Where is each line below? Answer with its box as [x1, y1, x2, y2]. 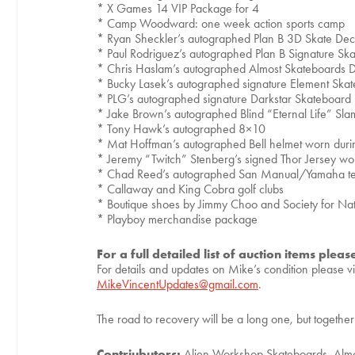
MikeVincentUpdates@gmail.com [97, 277, 258, 292]
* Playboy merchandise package [97, 212, 258, 227]
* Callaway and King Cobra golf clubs [97, 181, 284, 197]
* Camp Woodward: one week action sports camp [97, 16, 345, 31]
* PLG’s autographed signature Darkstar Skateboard [97, 91, 351, 106]
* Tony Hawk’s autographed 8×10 [97, 121, 265, 136]
